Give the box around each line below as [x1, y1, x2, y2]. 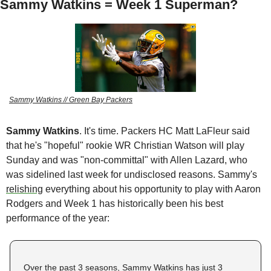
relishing [6, 183, 43, 194]
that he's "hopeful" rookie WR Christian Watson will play [6, 140, 244, 151]
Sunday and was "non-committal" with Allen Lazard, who [6, 154, 247, 165]
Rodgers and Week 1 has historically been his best [6, 198, 223, 209]
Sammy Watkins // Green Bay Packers [9, 95, 132, 104]
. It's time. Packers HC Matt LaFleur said [79, 125, 250, 136]
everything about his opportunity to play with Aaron [43, 183, 261, 194]
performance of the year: [6, 212, 112, 223]
